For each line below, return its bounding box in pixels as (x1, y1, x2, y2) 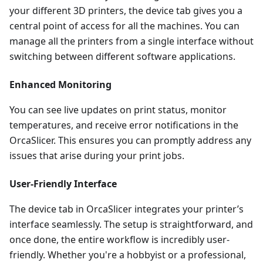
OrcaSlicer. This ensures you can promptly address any (9, 134, 251, 147)
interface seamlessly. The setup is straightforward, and (9, 218, 253, 231)
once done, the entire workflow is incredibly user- (9, 233, 230, 246)
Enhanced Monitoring (9, 78, 112, 91)
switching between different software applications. (9, 50, 235, 63)
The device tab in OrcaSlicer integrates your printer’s (9, 203, 244, 215)
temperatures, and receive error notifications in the (9, 119, 238, 131)
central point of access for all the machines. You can (9, 19, 240, 32)
